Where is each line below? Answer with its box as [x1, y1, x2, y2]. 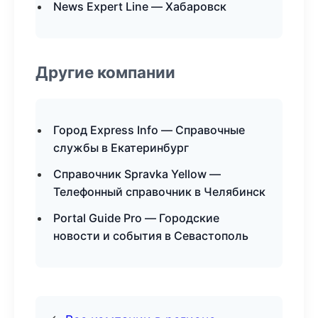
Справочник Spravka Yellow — [53, 167, 221, 181]
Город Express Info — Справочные [53, 123, 245, 137]
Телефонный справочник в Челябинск [53, 185, 265, 199]
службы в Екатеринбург [53, 141, 189, 155]
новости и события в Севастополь [53, 229, 248, 243]
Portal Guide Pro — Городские [53, 211, 219, 225]
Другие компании [35, 62, 175, 82]
